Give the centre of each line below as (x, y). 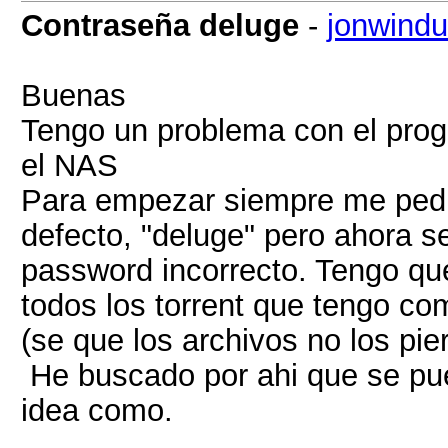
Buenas (73, 95)
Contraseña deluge (160, 25)
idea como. (97, 410)
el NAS (74, 165)
